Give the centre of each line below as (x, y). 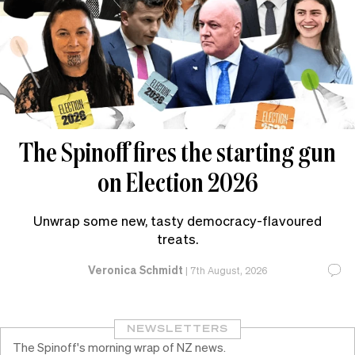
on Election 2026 (177, 182)
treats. (177, 239)
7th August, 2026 (229, 271)
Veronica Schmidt (136, 270)
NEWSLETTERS (177, 329)
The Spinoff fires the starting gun (177, 152)
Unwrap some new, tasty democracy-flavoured (177, 221)
